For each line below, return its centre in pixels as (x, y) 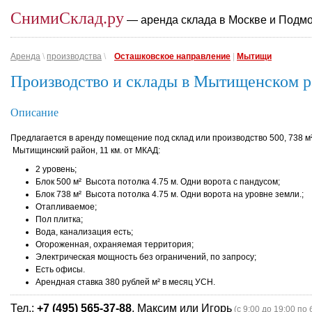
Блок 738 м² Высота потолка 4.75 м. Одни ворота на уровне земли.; (170, 194)
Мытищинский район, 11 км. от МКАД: (85, 150)
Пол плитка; (59, 219)
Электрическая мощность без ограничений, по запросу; (146, 257)
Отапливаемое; (66, 207)
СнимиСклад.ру (67, 18)
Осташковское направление (172, 56)
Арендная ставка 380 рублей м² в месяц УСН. (125, 282)
